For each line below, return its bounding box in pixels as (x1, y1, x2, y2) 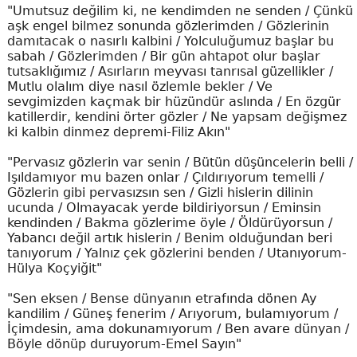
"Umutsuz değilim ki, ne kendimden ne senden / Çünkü (6, 3, 353, 18)
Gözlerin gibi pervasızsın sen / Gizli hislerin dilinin (6, 185, 313, 200)
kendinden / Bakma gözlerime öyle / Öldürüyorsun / (6, 215, 332, 230)
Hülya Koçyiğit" (6, 261, 102, 276)
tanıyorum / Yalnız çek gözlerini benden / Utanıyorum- (6, 245, 347, 261)
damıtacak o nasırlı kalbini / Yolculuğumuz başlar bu (6, 33, 334, 49)
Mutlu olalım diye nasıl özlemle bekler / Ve (6, 79, 273, 94)
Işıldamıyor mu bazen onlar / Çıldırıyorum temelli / (6, 170, 324, 185)
